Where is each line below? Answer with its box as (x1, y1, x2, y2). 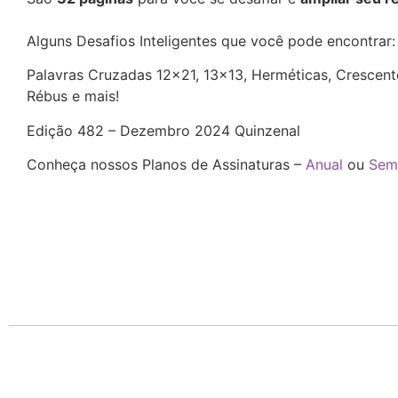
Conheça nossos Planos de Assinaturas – (27, 155, 306, 174)
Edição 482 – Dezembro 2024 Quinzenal (27, 121, 300, 139)
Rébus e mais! (27, 87, 119, 106)
